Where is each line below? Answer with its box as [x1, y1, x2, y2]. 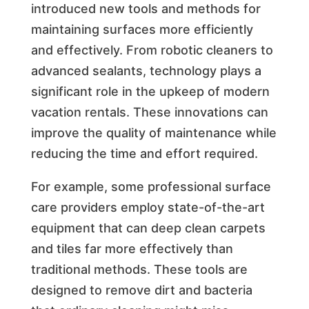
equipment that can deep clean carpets [30, 220, 266, 235]
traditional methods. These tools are [30, 261, 248, 277]
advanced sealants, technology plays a [30, 63, 261, 78]
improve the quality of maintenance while [30, 125, 277, 140]
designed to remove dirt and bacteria [30, 282, 252, 297]
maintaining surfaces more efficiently [30, 21, 253, 37]
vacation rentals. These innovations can [30, 104, 268, 119]
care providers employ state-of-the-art [30, 199, 265, 215]
